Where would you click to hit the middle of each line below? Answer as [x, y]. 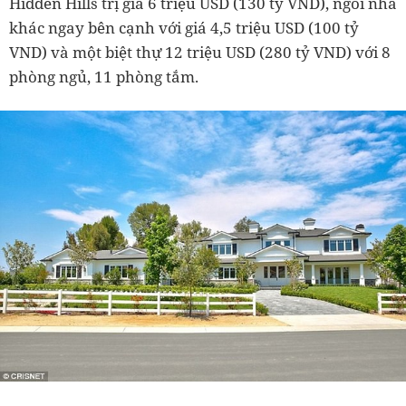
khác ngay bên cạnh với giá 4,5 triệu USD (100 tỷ [184, 27]
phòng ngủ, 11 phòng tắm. [104, 76]
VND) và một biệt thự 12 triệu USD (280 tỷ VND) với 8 [200, 52]
